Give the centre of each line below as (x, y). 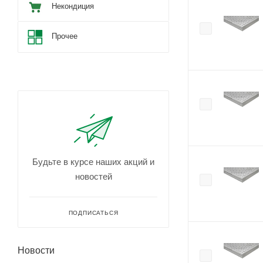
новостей (93, 176)
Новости (36, 250)
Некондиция (73, 6)
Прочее (65, 36)
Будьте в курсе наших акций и (93, 161)
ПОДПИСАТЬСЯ (93, 213)
